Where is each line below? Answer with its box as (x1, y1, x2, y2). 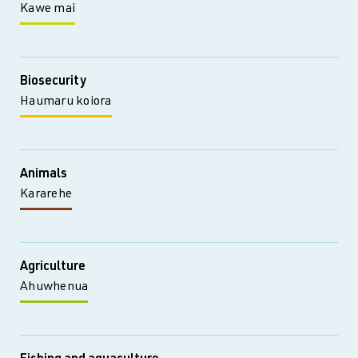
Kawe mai (20, 3, 75, 16)
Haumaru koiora (20, 96, 112, 109)
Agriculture (20, 261, 86, 274)
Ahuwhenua (20, 281, 89, 294)
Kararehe (20, 189, 72, 201)
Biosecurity (20, 76, 86, 89)
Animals (20, 169, 67, 181)
